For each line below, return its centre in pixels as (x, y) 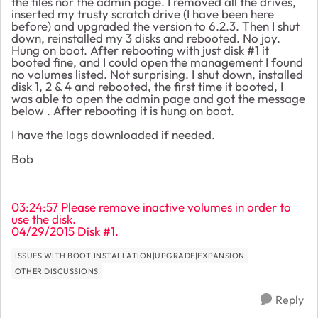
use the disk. (44, 219)
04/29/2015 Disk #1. (65, 231)
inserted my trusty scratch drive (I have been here (143, 13)
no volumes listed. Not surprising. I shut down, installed (157, 74)
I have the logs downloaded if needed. (113, 134)
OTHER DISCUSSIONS (57, 271)
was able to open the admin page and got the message (158, 98)
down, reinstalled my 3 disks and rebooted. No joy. (146, 38)
